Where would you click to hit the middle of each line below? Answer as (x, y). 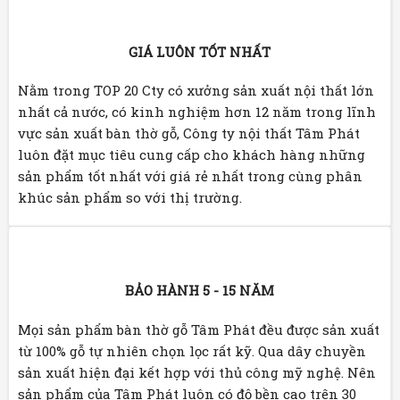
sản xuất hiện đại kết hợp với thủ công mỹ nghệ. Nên (197, 372)
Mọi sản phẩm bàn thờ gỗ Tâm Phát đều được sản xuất (199, 329)
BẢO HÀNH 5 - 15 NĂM (200, 291)
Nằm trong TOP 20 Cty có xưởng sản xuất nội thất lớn (196, 91)
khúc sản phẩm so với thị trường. (130, 198)
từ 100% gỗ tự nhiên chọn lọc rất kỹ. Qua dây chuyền (192, 350)
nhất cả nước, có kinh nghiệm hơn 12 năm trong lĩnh (197, 112)
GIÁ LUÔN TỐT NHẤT (200, 51)
